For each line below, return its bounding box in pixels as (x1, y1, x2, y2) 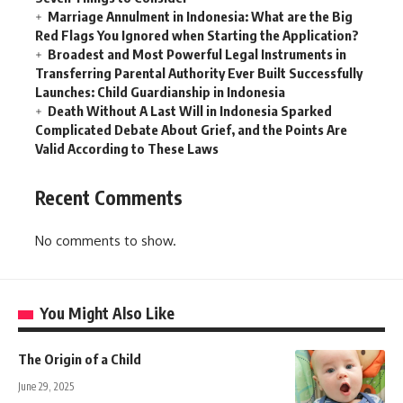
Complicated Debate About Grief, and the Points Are (35, 121, 347, 138)
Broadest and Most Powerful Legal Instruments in (48, 45, 346, 62)
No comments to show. (35, 232, 176, 250)
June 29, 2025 (18, 380, 74, 394)
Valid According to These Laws (35, 139, 219, 157)
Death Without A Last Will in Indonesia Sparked (48, 102, 332, 119)
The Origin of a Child (18, 351, 141, 368)
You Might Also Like (40, 303, 175, 324)
